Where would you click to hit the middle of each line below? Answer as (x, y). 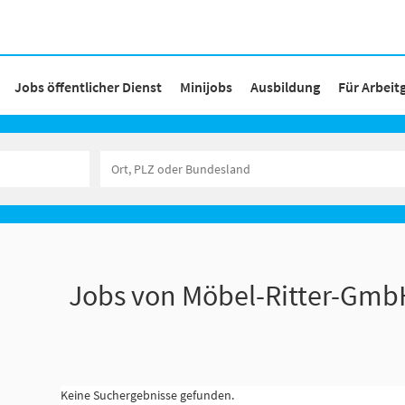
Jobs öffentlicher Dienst (88, 86)
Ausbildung (285, 86)
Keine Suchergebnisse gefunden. (147, 395)
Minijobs (206, 86)
